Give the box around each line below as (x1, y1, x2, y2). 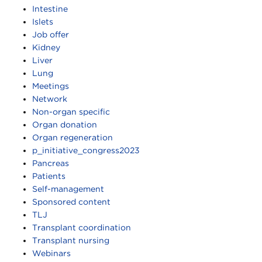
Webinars (32, 248, 71, 258)
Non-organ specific (32, 106, 110, 116)
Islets (32, 16, 53, 26)
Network (32, 94, 67, 104)
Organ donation (32, 119, 97, 129)
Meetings (32, 81, 69, 91)
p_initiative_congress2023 (32, 145, 140, 155)
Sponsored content (32, 196, 111, 206)
